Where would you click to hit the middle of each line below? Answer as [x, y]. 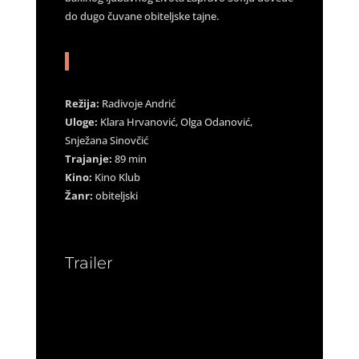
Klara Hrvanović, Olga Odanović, [175, 122]
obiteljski [115, 196]
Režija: [82, 103]
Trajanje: [89, 159]
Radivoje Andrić [137, 103]
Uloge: [81, 122]
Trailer [89, 263]
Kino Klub [116, 177]
